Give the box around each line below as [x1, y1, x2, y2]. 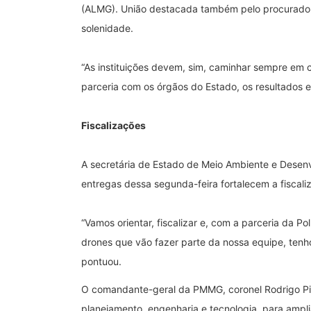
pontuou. [81, 255, 121, 267]
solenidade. [81, 22, 133, 34]
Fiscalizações [81, 119, 146, 131]
